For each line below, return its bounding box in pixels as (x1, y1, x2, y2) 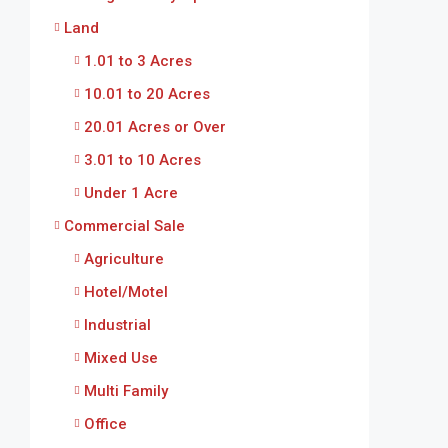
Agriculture (84, 249, 164, 268)
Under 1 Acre (84, 183, 178, 202)
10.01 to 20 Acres (84, 84, 210, 103)
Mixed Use (84, 348, 158, 367)
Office (84, 414, 127, 433)
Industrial (84, 315, 151, 334)
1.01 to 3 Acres (84, 51, 192, 70)
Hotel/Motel (84, 282, 168, 301)
